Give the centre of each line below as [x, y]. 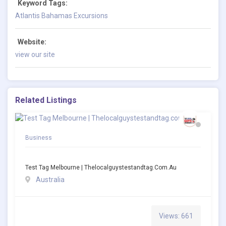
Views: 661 [176, 216]
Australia [50, 180]
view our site [35, 54]
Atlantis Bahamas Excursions [62, 15]
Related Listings [46, 100]
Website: [32, 42]
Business [39, 138]
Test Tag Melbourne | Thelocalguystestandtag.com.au [101, 168]
